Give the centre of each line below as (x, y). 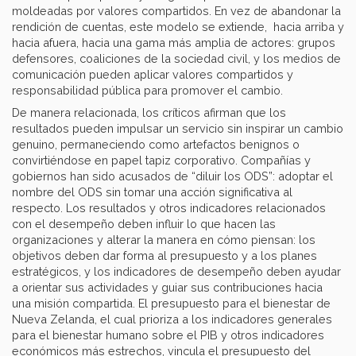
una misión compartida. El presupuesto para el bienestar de (171, 304)
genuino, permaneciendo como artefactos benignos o (156, 145)
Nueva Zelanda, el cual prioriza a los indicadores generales (172, 319)
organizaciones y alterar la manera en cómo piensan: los (164, 240)
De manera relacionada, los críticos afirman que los (149, 113)
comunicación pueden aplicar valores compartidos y (153, 75)
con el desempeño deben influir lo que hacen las (144, 224)
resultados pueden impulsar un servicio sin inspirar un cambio (178, 129)
